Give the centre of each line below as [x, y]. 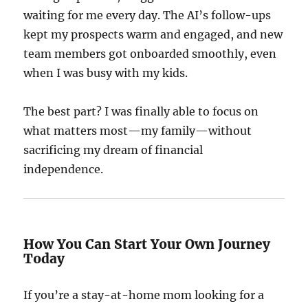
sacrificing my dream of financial [113, 150]
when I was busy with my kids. [106, 73]
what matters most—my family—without [138, 131]
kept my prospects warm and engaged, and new [153, 34]
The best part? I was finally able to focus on [141, 111]
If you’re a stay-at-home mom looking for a [144, 295]
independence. [64, 169]
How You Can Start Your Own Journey [147, 244]
